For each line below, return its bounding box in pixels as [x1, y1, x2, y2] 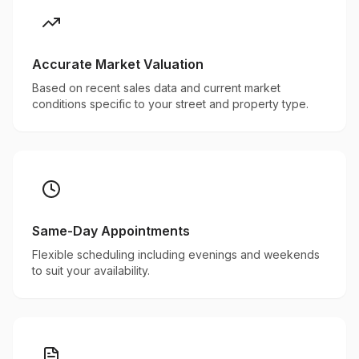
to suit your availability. [32, 264, 150, 277]
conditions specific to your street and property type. [32, 97, 309, 111]
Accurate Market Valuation [32, 56, 204, 72]
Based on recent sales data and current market [32, 81, 280, 95]
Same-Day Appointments [32, 223, 190, 239]
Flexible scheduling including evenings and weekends [32, 248, 320, 261]
